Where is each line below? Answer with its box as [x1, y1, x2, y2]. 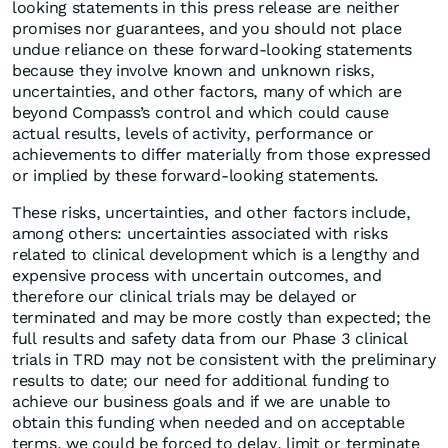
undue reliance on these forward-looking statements [12, 40, 413, 60]
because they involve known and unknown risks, [12, 61, 375, 81]
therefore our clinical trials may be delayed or [12, 287, 357, 307]
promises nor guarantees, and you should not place [12, 19, 402, 39]
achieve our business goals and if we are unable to [12, 392, 392, 412]
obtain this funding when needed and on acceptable [12, 413, 405, 433]
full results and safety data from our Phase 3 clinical [12, 329, 408, 349]
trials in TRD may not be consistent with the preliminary [12, 350, 436, 370]
